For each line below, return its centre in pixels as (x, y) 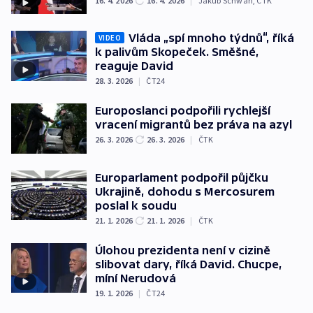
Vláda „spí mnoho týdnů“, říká (211, 38)
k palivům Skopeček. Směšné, (177, 52)
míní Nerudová (136, 278)
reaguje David (134, 66)
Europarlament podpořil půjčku (182, 177)
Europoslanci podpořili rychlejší (183, 111)
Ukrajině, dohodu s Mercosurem (185, 191)
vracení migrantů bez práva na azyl (194, 125)
